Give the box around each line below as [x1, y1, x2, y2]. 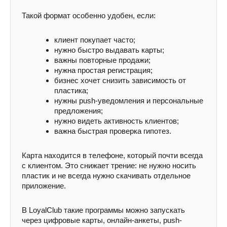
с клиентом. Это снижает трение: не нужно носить [22, 161, 196, 170]
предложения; [54, 106, 103, 115]
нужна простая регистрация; [54, 66, 153, 74]
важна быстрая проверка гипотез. [54, 127, 171, 135]
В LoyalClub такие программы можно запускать [22, 206, 185, 214]
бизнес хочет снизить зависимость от [54, 76, 186, 85]
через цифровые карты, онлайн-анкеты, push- [22, 216, 182, 224]
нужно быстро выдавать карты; [54, 46, 164, 54]
